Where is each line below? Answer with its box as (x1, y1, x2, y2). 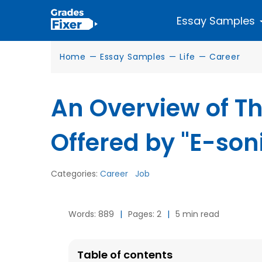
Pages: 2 (128, 208, 161, 220)
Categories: (51, 168, 100, 180)
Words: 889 (68, 208, 114, 220)
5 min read (175, 208, 219, 220)
